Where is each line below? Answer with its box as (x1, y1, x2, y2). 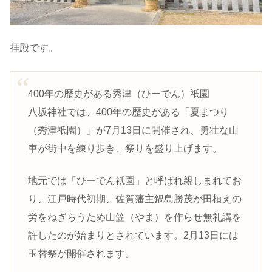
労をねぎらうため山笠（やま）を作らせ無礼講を (27, 211, 242, 222)
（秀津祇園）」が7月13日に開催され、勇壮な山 (27, 125, 239, 136)
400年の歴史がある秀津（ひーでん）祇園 (27, 89, 209, 100)
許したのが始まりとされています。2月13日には (27, 229, 239, 240)
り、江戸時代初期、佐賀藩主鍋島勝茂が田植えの (27, 193, 242, 204)
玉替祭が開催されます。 (27, 248, 135, 259)
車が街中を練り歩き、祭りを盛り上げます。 (27, 143, 222, 154)
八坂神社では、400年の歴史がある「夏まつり (27, 107, 229, 118)
